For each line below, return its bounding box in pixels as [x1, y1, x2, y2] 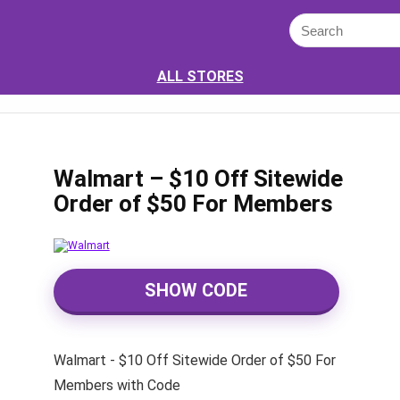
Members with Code [53, 377, 180, 394]
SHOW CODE [145, 279, 248, 301]
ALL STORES [156, 68, 244, 85]
